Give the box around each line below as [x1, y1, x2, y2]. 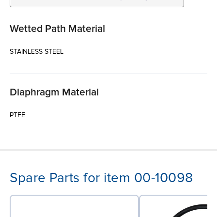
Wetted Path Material [10, 22, 105, 35]
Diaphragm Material [10, 86, 99, 98]
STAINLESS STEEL [10, 47, 63, 56]
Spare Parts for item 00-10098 [10, 169, 193, 186]
